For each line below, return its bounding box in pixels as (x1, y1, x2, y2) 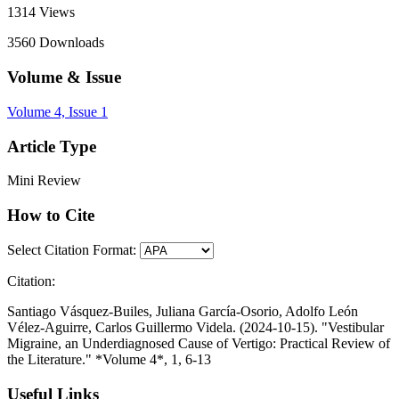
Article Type (7, 136, 96, 156)
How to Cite (7, 206, 94, 225)
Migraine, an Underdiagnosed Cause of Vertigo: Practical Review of (7, 335, 390, 351)
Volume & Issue (7, 68, 121, 87)
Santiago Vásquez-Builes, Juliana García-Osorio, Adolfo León (7, 303, 358, 319)
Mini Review (7, 173, 81, 189)
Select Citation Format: (7, 241, 136, 257)
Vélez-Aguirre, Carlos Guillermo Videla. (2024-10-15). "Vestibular (7, 319, 384, 335)
